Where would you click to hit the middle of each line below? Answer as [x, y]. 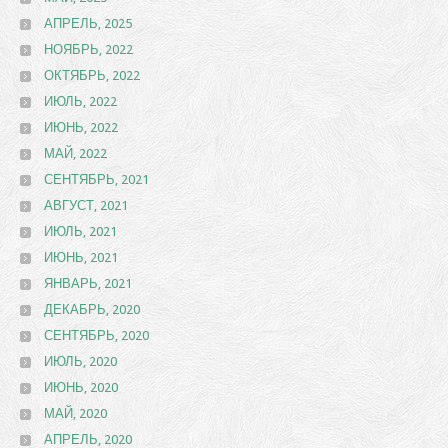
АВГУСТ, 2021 [86, 205]
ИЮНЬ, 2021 [81, 257]
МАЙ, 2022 [75, 153]
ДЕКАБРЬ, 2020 [92, 309]
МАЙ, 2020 [75, 413]
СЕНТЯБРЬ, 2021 [96, 179]
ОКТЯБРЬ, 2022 [92, 75]
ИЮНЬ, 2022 [81, 127]
